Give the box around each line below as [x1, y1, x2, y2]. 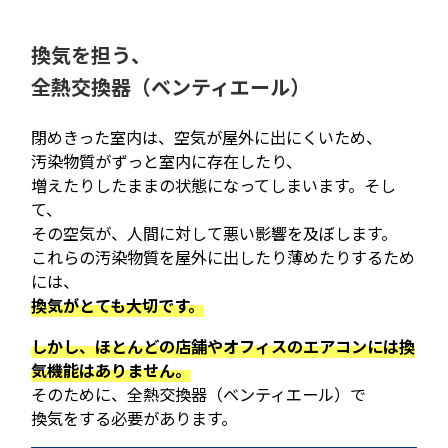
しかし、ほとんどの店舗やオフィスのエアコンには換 [31, 334, 416, 359]
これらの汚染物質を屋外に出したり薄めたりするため [31, 245, 416, 270]
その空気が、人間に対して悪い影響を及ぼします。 [31, 221, 398, 246]
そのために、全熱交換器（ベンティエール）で [31, 382, 367, 407]
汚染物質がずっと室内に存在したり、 [31, 149, 303, 174]
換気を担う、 [31, 39, 152, 69]
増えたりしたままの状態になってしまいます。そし [31, 173, 397, 198]
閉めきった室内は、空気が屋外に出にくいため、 [31, 125, 383, 150]
